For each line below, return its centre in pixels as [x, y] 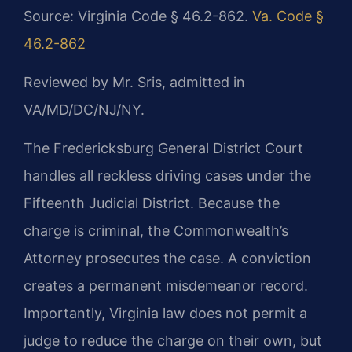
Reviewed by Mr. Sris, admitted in [134, 82]
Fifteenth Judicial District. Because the [152, 203]
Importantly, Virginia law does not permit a [165, 313]
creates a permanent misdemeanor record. [166, 286]
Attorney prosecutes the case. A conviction [167, 258]
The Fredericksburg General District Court [163, 148]
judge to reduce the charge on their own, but [173, 341]
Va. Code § [288, 16]
